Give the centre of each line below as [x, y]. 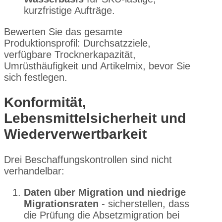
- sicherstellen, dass [144, 203]
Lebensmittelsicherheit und [95, 118]
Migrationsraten [61, 203]
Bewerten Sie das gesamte [63, 32]
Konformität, [45, 103]
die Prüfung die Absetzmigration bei [102, 215]
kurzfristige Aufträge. [69, 11]
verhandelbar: [34, 171]
